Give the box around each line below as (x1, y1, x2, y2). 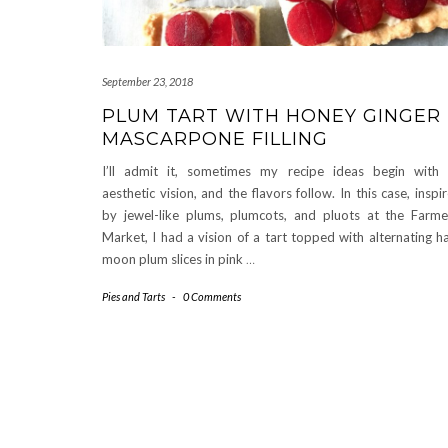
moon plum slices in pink (102, 251, 246, 268)
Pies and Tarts (102, 290, 165, 304)
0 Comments (183, 290, 241, 304)
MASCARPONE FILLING (102, 128, 328, 151)
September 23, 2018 (102, 75, 193, 89)
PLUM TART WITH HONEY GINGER (102, 105, 441, 128)
